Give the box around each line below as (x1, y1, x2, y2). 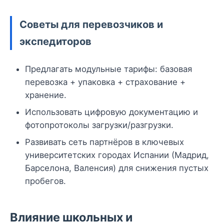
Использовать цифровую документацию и (25, 107, 198, 117)
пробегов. (25, 176, 66, 186)
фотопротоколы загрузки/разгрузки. (25, 120, 173, 130)
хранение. (25, 90, 66, 100)
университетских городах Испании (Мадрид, (25, 150, 209, 160)
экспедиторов (19, 35, 91, 48)
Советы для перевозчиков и (19, 18, 163, 31)
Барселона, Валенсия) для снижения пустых (25, 163, 208, 173)
